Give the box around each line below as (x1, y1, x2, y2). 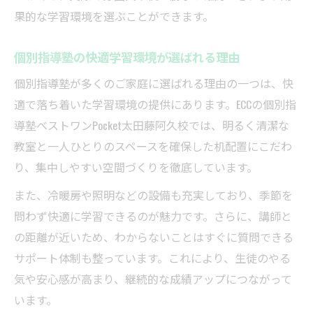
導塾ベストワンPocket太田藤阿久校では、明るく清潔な (14, 117, 289, 134)
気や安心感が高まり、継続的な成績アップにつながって (14, 270, 292, 288)
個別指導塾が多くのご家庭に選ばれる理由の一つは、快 (14, 75, 293, 92)
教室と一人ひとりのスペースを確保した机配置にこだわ (14, 138, 292, 155)
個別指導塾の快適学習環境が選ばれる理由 (14, 48, 240, 66)
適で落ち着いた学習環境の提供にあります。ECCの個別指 (14, 96, 296, 113)
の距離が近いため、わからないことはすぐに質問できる (14, 228, 293, 246)
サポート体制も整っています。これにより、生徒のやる (14, 249, 291, 267)
